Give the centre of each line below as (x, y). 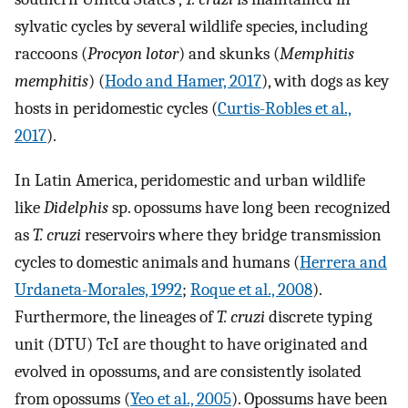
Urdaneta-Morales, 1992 (98, 289)
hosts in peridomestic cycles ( (116, 108)
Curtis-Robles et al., (285, 108)
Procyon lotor (133, 53)
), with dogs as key (325, 81)
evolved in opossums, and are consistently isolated (188, 371)
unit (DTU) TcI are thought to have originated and (191, 344)
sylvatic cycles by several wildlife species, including (191, 26)
